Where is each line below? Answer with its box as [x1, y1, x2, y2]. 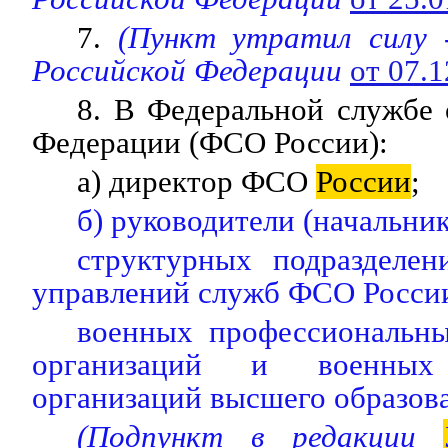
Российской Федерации [32, 53, 350, 88]
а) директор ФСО [77, 164, 316, 199]
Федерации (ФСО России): [32, 125, 388, 160]
